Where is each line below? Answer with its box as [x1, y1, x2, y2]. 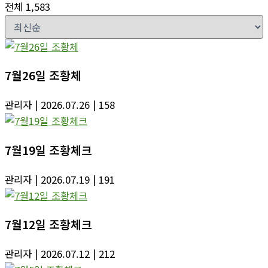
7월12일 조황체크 [5, 215, 92, 233]
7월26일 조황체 [5, 67, 81, 84]
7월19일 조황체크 [5, 141, 92, 159]
